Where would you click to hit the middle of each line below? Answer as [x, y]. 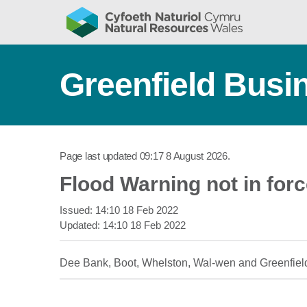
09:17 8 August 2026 [183, 156]
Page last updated [100, 156]
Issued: [77, 210]
